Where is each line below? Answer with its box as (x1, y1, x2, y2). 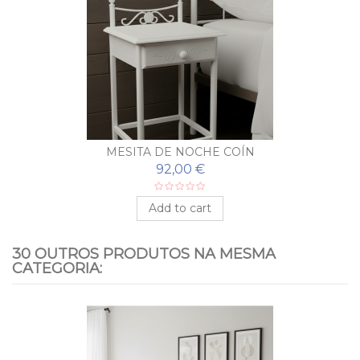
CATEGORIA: (12, 259, 102, 277)
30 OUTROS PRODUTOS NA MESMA (12, 244, 276, 263)
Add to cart (185, 200, 248, 215)
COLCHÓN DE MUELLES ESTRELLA (112, 144, 321, 159)
